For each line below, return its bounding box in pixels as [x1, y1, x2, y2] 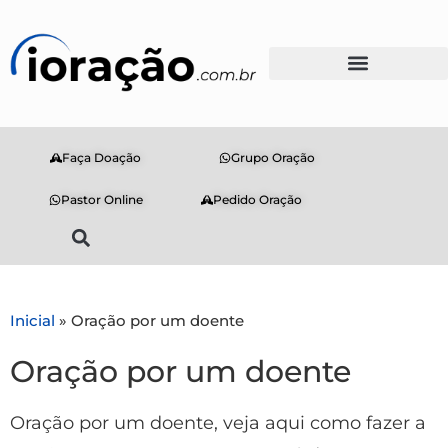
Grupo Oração [230, 149, 315, 165]
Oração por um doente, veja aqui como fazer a [10, 411, 426, 434]
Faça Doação [62, 149, 142, 165]
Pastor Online [60, 191, 143, 207]
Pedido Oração [213, 191, 303, 207]
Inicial [10, 310, 55, 330]
